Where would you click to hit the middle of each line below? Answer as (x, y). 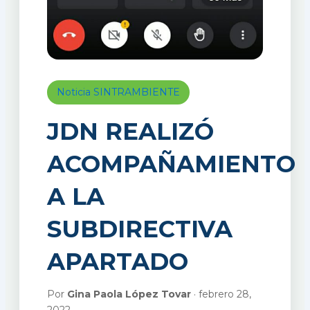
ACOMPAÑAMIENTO (171, 164)
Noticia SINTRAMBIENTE (118, 92)
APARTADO (117, 262)
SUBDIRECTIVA (139, 229)
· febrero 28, (221, 294)
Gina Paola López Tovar (129, 294)
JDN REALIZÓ (130, 132)
